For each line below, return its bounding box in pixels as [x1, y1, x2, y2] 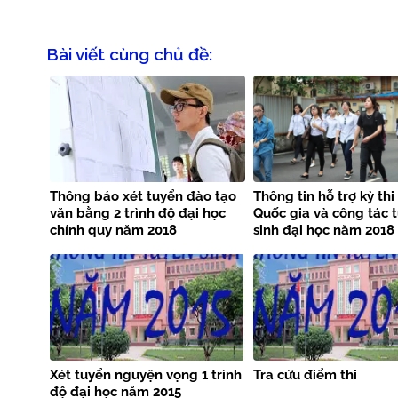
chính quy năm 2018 [50, 222, 177, 239]
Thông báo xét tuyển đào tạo [50, 188, 236, 205]
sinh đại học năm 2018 [252, 222, 394, 239]
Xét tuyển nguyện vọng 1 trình [50, 367, 242, 384]
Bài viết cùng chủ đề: [46, 44, 212, 64]
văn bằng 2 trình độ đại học [50, 205, 226, 222]
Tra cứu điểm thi [252, 367, 357, 384]
